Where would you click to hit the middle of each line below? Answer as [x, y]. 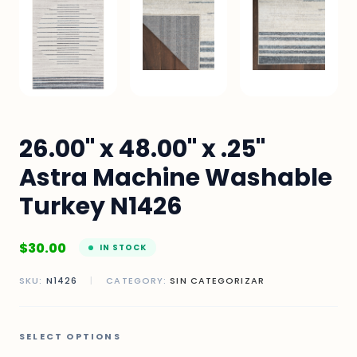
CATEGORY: [137, 281]
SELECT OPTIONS [70, 337]
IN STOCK [123, 248]
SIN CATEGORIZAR [217, 281]
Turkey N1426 [101, 207]
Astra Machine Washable [176, 178]
